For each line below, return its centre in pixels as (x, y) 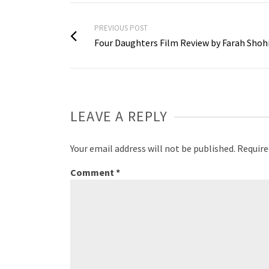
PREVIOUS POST (121, 28)
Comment (93, 173)
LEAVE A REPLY (119, 116)
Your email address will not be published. (153, 149)
